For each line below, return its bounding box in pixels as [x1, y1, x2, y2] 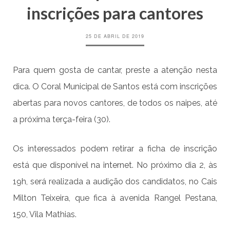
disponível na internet [49, 160, 132, 170]
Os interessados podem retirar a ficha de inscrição [13, 144, 217, 154]
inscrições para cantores [27, 3, 203, 24]
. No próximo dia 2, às [132, 160, 218, 170]
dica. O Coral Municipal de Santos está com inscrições [13, 82, 217, 92]
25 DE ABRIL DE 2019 [86, 33, 144, 40]
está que [13, 160, 50, 170]
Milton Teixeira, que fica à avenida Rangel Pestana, [13, 193, 217, 203]
